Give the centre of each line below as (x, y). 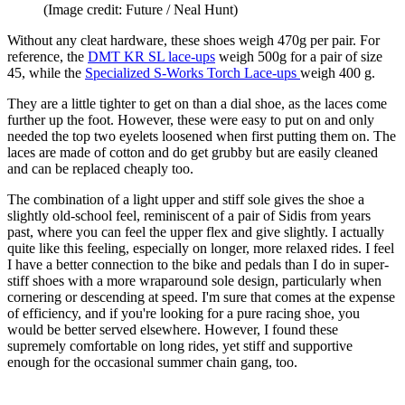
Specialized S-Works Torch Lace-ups (193, 73)
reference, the (47, 57)
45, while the (46, 73)
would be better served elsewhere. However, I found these (173, 330)
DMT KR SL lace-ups (151, 57)
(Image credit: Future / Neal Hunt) (141, 10)
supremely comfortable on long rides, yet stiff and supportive (180, 346)
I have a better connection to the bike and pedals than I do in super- (198, 265)
